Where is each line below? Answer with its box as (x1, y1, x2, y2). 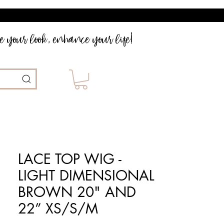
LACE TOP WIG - (18, 150, 121, 168)
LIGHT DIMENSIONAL (18, 166, 154, 185)
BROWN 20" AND (18, 183, 136, 201)
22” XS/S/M (18, 199, 98, 218)
